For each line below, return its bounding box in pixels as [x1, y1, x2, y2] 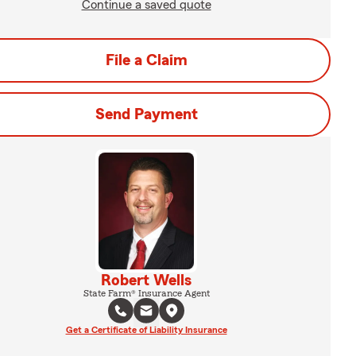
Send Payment [95, 106, 198, 122]
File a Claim [105, 52, 188, 68]
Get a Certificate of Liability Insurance [65, 324, 227, 335]
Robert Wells [101, 272, 192, 288]
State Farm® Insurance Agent [83, 288, 210, 298]
